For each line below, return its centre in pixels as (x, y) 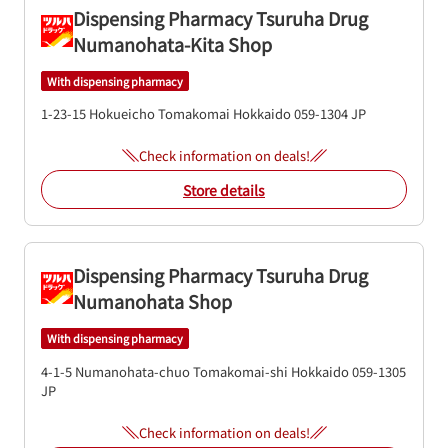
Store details (224, 189)
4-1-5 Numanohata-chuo (115, 371)
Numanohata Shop (152, 301)
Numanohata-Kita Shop (172, 43)
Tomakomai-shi (239, 371)
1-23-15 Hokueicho (98, 113)
